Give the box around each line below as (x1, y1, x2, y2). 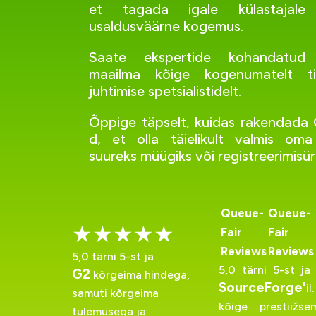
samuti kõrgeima (72, 286, 159, 300)
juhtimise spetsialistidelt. (89, 83, 241, 99)
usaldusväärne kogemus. (89, 18, 243, 35)
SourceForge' (218, 279, 306, 296)
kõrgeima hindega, (90, 268, 190, 281)
